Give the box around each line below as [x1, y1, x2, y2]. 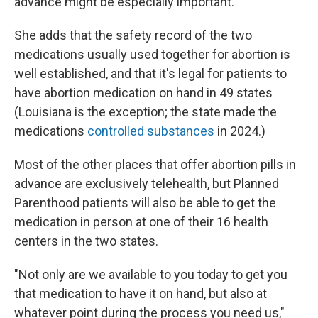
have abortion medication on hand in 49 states [14, 85, 273, 101]
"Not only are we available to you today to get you [14, 267, 287, 283]
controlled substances [87, 124, 214, 139]
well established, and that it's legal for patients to [14, 66, 287, 82]
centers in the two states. [14, 234, 158, 249]
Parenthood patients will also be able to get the [14, 195, 276, 211]
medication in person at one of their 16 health [14, 214, 268, 230]
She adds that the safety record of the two [14, 28, 252, 43]
